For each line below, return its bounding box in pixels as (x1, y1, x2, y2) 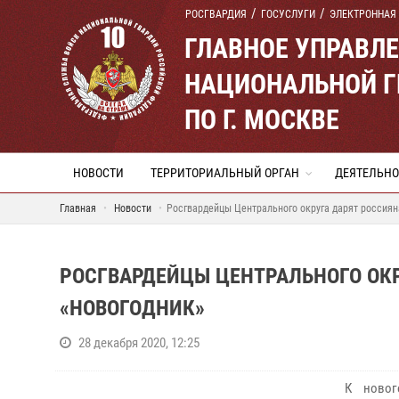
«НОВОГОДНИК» (60, 296, 205, 321)
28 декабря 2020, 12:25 (78, 335, 199, 351)
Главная (60, 202, 96, 215)
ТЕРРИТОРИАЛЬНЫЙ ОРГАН (151, 166, 299, 180)
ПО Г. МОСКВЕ (184, 104, 339, 135)
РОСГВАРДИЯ (185, 8, 247, 20)
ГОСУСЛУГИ (261, 8, 315, 20)
